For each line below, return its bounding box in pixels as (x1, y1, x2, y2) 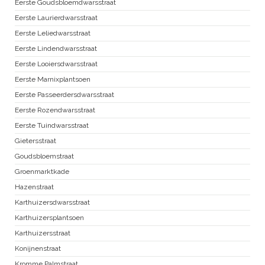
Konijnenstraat (15, 244, 61, 253)
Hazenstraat (15, 182, 54, 191)
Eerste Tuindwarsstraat (15, 121, 89, 130)
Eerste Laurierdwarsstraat (15, 13, 98, 22)
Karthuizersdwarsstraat (15, 198, 90, 206)
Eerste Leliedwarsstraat (15, 28, 91, 37)
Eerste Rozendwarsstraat (15, 105, 95, 114)
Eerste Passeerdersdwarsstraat (15, 90, 114, 99)
